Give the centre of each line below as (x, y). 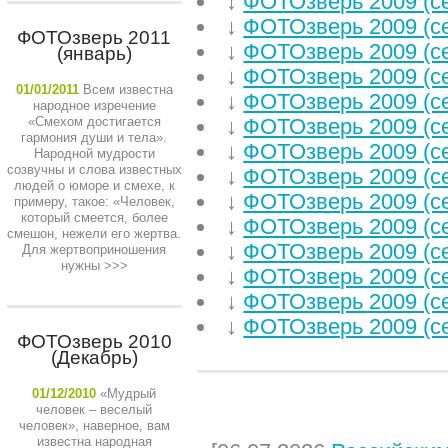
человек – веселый (94, 409)
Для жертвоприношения (94, 249)
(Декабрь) (94, 357)
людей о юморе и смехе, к (94, 185)
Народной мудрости (94, 153)
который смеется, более (94, 217)
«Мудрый (128, 393)
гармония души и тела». (94, 137)
